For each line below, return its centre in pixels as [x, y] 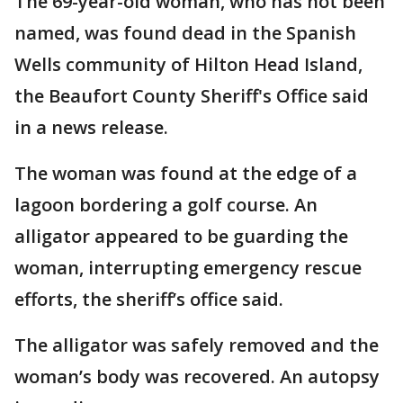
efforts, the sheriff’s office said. [149, 300]
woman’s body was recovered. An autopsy [197, 377]
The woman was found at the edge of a [186, 174]
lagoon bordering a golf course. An [166, 205]
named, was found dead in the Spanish [185, 33]
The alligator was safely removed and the [197, 345]
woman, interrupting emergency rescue [188, 268]
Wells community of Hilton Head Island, [188, 65]
